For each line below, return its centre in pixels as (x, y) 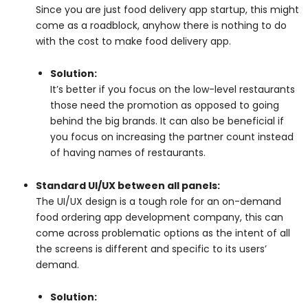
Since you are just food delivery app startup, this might (167, 9)
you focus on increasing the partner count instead (172, 137)
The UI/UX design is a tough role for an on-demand (158, 201)
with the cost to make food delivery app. (133, 41)
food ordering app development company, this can (159, 217)
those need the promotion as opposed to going (165, 106)
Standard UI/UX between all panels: (128, 185)
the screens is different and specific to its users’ (151, 249)
